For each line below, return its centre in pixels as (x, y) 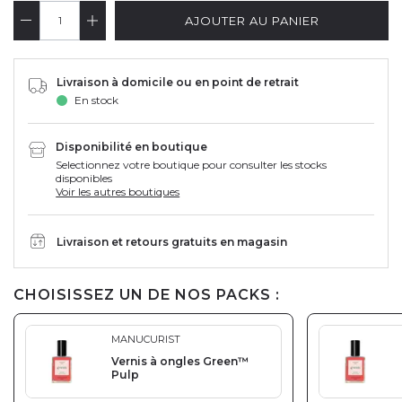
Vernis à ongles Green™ (180, 362)
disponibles (84, 179)
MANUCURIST (146, 340)
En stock (96, 100)
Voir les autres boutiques (118, 192)
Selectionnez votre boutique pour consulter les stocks (192, 165)
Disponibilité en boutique (132, 147)
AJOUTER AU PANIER (252, 21)
